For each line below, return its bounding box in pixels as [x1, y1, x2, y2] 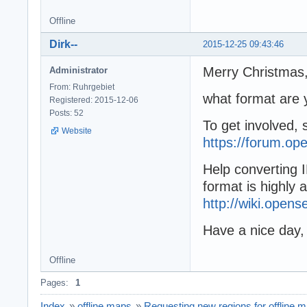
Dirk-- [49, 38, 77, 50]
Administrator [49, 64, 108, 75]
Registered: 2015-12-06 [49, 95, 138, 105]
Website [62, 125, 92, 136]
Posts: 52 [49, 108, 84, 118]
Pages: [40, 277, 69, 288]
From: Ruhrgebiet [49, 82, 114, 92]
